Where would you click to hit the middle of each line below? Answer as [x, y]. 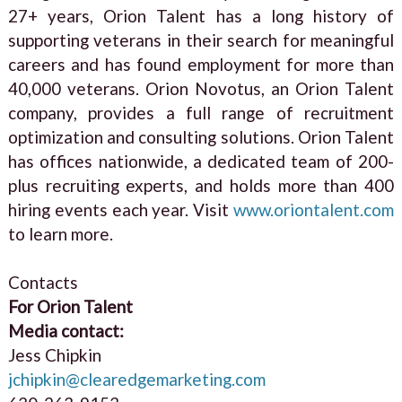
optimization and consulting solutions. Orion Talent [201, 136]
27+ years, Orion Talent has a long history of [201, 15]
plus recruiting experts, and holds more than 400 [201, 185]
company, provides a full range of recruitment [201, 112]
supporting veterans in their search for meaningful [201, 39]
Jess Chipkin [54, 354]
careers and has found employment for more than [201, 64]
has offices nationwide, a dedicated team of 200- [201, 161]
